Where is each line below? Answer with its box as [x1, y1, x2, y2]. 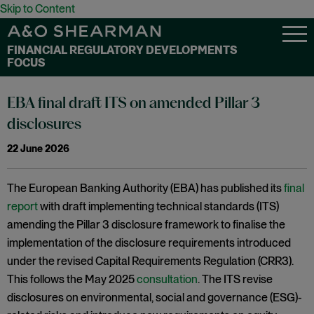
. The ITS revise [198, 273, 273, 286]
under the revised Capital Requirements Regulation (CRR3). [7, 254, 294, 268]
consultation [137, 273, 198, 286]
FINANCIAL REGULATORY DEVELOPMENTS [7, 43, 238, 57]
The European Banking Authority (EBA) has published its [7, 182, 284, 195]
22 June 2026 [7, 143, 69, 154]
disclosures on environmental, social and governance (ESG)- [7, 291, 302, 304]
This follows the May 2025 [7, 273, 137, 286]
